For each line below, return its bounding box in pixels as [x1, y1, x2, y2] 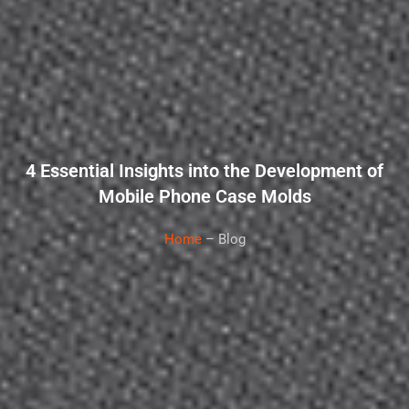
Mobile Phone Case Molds [98, 184, 311, 207]
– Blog [201, 230, 246, 247]
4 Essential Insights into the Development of [26, 159, 383, 182]
